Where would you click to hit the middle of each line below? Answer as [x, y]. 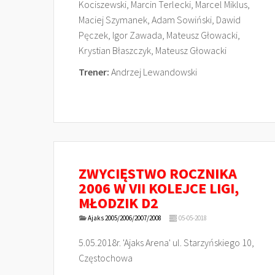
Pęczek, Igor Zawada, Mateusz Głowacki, [159, 35]
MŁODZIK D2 [118, 203]
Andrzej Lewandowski [153, 72]
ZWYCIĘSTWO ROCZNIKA [158, 173]
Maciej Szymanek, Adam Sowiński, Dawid [160, 20]
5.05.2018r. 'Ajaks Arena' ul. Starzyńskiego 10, [166, 242]
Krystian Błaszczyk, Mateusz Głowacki [153, 50]
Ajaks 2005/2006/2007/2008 [124, 218]
